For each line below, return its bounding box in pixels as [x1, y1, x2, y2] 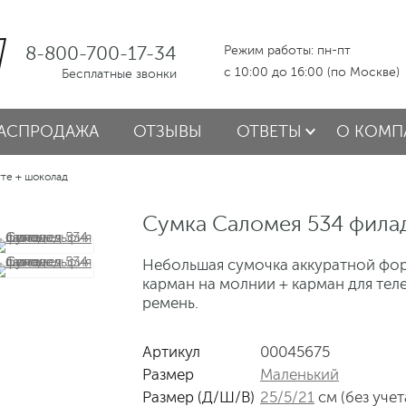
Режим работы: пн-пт [224, 43, 351, 57]
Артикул [142, 343, 200, 361]
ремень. [142, 295, 198, 312]
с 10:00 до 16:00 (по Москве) [224, 65, 400, 79]
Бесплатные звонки [62, 67, 177, 81]
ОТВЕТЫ [237, 122, 302, 140]
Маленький [260, 366, 339, 383]
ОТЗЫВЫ [133, 122, 202, 140]
